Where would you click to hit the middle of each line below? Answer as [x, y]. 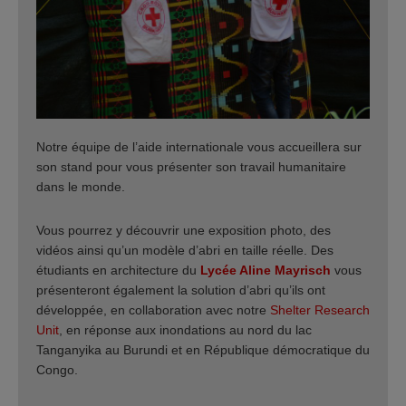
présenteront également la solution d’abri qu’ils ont [181, 290]
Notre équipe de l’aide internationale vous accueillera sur [199, 147]
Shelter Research [320, 309]
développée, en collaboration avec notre [153, 309]
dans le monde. [81, 187]
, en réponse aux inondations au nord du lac [185, 329]
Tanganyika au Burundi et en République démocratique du [203, 349]
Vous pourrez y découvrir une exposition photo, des [184, 230]
